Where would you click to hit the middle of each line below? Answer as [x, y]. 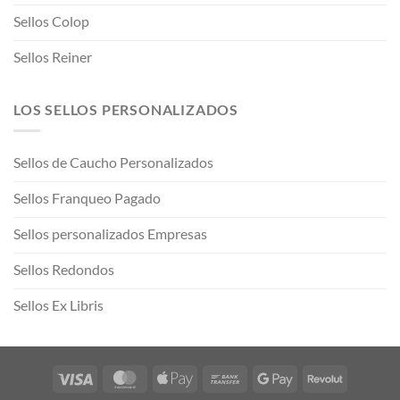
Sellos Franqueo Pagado [87, 198]
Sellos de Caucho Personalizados [113, 162]
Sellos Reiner [53, 56]
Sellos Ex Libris [58, 305]
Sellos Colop [51, 21]
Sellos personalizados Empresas [110, 234]
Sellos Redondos [64, 270]
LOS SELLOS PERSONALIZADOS [126, 109]
